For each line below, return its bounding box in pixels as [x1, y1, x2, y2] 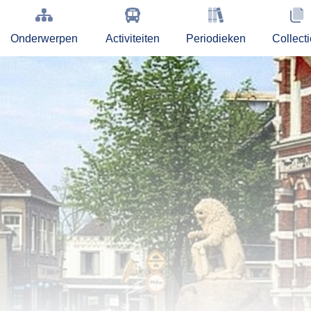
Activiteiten [105, 33, 160, 44]
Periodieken [186, 33, 246, 44]
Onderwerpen [10, 33, 78, 44]
